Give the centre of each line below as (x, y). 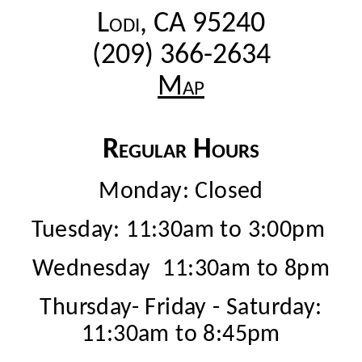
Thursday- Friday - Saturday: (181, 308)
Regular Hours (181, 150)
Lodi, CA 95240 (181, 24)
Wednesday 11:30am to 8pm (181, 269)
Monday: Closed (181, 192)
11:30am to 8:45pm (181, 335)
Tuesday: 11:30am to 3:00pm (181, 230)
